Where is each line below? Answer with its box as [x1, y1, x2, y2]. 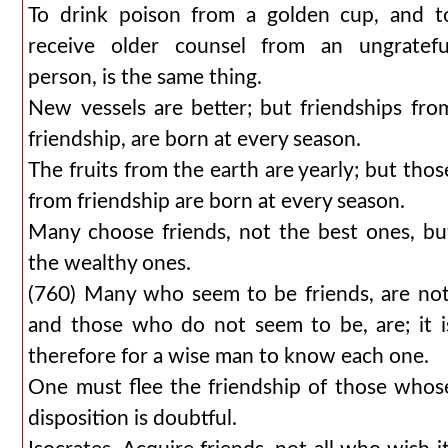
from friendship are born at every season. [28, 191, 406, 212]
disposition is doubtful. [28, 408, 238, 429]
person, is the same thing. [28, 67, 263, 88]
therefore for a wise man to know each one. [28, 346, 430, 367]
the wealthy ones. [28, 253, 192, 274]
